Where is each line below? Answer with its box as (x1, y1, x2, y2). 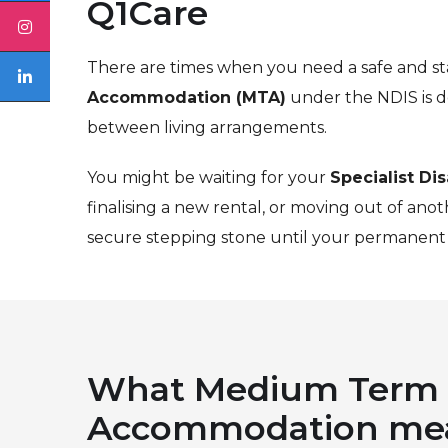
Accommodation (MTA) (87, 88, 286, 107)
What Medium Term (87, 367, 439, 410)
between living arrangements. (87, 118, 327, 137)
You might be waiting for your (87, 168, 330, 187)
